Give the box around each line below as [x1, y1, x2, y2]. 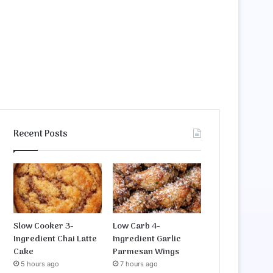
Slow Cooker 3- [13, 219, 74, 233]
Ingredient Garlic [113, 232, 182, 246]
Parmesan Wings [113, 244, 180, 259]
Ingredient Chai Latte [13, 232, 97, 246]
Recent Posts [13, 127, 68, 141]
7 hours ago [120, 259, 158, 268]
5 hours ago [21, 259, 60, 268]
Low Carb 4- [113, 219, 161, 233]
